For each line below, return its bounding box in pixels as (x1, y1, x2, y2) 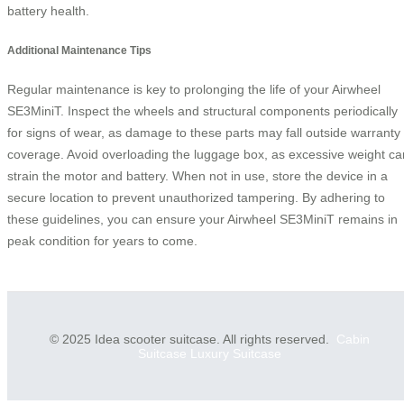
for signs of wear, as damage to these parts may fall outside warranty (7, 125, 400, 141)
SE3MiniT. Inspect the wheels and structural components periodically (7, 104, 398, 119)
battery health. (7, 4, 89, 19)
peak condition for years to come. (7, 234, 197, 249)
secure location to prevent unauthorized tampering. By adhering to (7, 190, 385, 206)
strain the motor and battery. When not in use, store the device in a (7, 169, 388, 184)
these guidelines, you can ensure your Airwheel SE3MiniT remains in (7, 212, 398, 227)
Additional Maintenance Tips (7, 43, 151, 56)
